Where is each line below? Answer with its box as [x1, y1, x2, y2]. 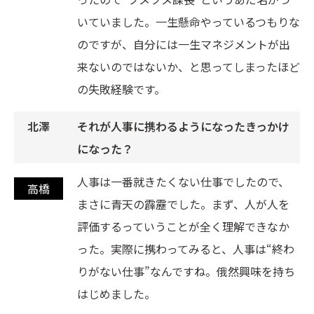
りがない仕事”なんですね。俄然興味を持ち [77, 263, 295, 280]
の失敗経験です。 [77, 81, 165, 98]
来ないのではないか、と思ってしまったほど [77, 58, 300, 76]
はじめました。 [77, 285, 156, 303]
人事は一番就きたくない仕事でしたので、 [77, 173, 289, 191]
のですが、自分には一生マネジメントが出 [77, 36, 290, 53]
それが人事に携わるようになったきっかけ [77, 118, 289, 135]
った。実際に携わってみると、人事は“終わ [77, 240, 294, 258]
